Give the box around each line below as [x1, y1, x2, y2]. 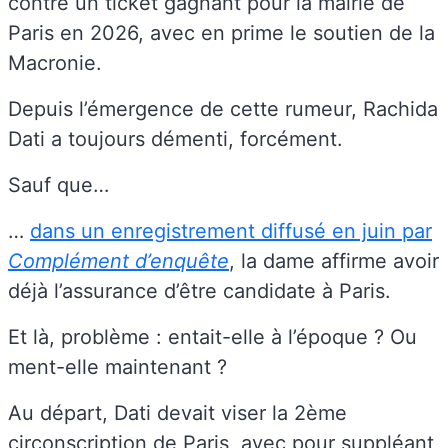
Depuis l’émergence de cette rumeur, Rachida [8, 96, 438, 121]
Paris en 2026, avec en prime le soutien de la [8, 20, 435, 45]
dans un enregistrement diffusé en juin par [30, 218, 432, 243]
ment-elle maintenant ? [8, 354, 227, 379]
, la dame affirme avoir [229, 248, 439, 273]
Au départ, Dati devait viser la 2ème [8, 400, 347, 425]
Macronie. [8, 50, 108, 75]
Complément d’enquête [8, 248, 229, 273]
